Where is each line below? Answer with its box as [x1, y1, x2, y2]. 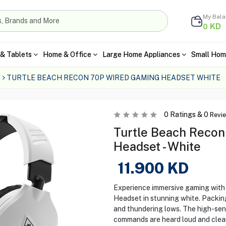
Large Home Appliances [102, 50, 180, 59]
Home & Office [42, 50, 91, 59]
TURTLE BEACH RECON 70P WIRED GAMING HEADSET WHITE [6, 74, 220, 82]
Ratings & [168, 110, 204, 119]
